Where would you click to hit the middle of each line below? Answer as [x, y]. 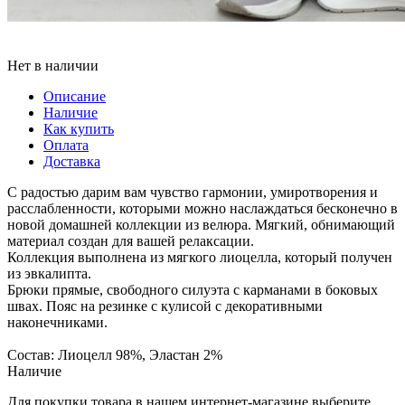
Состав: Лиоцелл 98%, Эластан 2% [115, 354]
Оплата [66, 145]
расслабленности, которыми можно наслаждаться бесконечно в [202, 208]
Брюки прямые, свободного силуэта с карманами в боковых [193, 289]
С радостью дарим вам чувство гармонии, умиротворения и [193, 192]
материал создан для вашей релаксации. [131, 240]
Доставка [72, 161]
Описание [75, 96]
